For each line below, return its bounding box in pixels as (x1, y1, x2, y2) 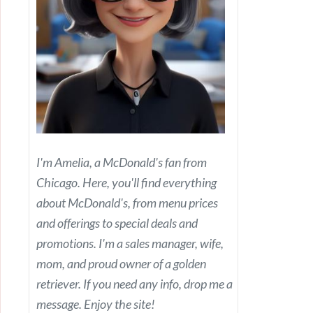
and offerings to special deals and (36, 215, 198, 231)
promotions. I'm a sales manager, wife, (36, 235, 224, 252)
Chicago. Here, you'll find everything (36, 175, 217, 191)
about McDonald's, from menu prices (36, 195, 218, 211)
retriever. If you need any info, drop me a (36, 276, 233, 292)
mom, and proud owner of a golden (36, 256, 206, 272)
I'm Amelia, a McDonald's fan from (36, 154, 207, 170)
